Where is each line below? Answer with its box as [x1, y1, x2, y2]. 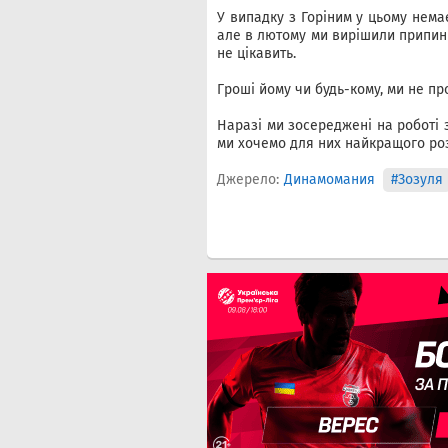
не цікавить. [217, 44, 296, 62]
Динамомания [284, 170, 375, 188]
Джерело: [217, 170, 279, 188]
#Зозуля [390, 170, 443, 188]
